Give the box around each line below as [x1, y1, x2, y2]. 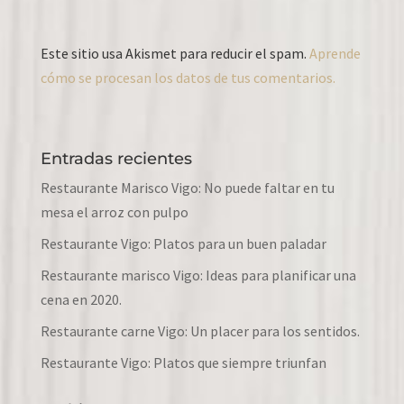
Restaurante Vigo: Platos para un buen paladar [40, 234, 326, 252]
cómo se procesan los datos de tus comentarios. [40, 68, 335, 87]
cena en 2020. [40, 289, 122, 308]
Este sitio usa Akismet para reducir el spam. [40, 43, 309, 62]
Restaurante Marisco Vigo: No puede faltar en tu [40, 178, 335, 197]
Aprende [308, 43, 361, 62]
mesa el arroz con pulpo [40, 202, 188, 221]
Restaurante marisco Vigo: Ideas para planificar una [40, 265, 356, 284]
